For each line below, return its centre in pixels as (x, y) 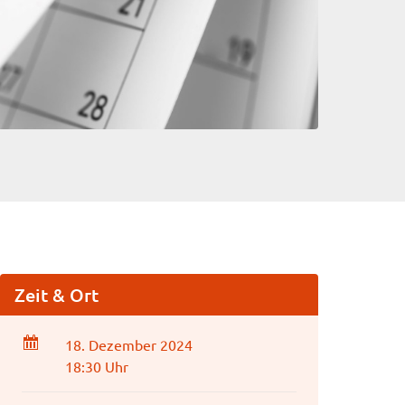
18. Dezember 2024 (129, 344)
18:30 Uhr (97, 366)
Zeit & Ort (57, 295)
